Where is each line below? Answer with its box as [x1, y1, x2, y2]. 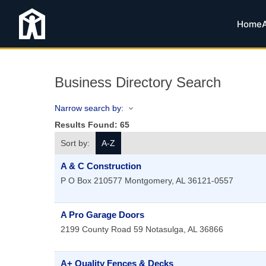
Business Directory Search [55, 74, 221, 90]
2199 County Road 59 [61, 224, 143, 235]
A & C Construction [61, 161, 141, 172]
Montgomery [125, 176, 172, 186]
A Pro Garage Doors [61, 210, 144, 220]
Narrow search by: [55, 103, 123, 113]
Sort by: [61, 138, 90, 148]
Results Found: [55, 120, 120, 130]
